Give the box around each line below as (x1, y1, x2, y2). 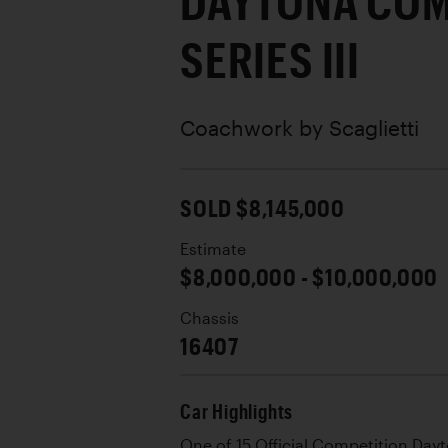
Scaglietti (329, 115, 419, 140)
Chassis (180, 309, 239, 327)
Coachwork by (180, 115, 329, 140)
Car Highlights (180, 400, 294, 423)
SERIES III (180, 30, 361, 88)
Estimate (180, 240, 246, 258)
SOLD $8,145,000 (180, 193, 345, 222)
